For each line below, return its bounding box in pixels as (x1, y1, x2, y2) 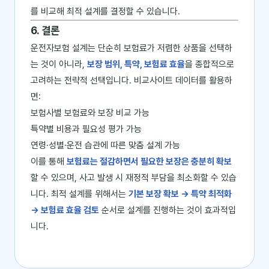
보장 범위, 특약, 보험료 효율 (87, 59, 185, 70)
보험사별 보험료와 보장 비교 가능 (31, 107, 150, 118)
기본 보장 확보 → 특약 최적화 (128, 189, 232, 199)
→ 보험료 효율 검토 (31, 205, 99, 216)
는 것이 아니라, (31, 59, 87, 70)
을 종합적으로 (185, 59, 234, 70)
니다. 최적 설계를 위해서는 (31, 189, 128, 199)
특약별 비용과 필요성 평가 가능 (31, 124, 142, 134)
